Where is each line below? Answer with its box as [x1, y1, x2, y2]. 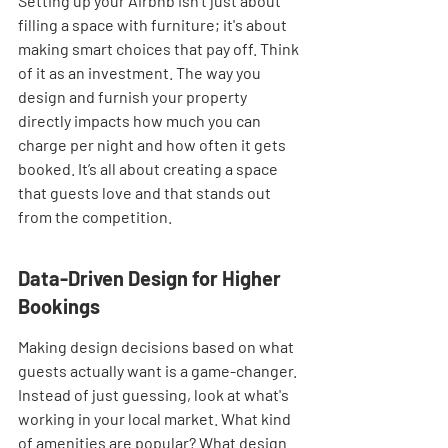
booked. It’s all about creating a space [18, 159, 281, 178]
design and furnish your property [18, 87, 250, 106]
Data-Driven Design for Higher [18, 266, 285, 290]
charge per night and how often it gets [18, 135, 289, 154]
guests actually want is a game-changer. [18, 361, 300, 380]
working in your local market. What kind [18, 409, 294, 428]
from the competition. [18, 207, 172, 226]
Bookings [18, 294, 100, 318]
